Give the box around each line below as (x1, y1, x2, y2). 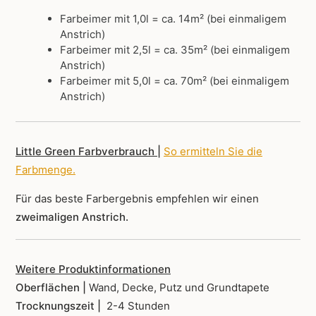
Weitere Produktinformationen (16, 262, 171, 276)
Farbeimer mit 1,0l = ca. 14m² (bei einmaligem (59, 12, 286, 26)
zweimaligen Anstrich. (16, 210, 128, 224)
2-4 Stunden (104, 299, 170, 313)
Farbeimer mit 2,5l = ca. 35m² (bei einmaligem (59, 43, 290, 57)
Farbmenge (16, 163, 73, 177)
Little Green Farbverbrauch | (16, 145, 161, 159)
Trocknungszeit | (16, 299, 104, 313)
